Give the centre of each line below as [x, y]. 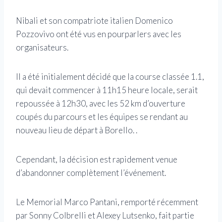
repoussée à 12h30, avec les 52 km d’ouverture [101, 103]
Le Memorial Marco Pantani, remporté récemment [107, 202]
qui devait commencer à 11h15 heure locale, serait [107, 90]
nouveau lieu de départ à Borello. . [77, 130]
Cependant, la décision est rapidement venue [97, 159]
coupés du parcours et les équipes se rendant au [102, 116]
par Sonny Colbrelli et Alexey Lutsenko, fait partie [105, 215]
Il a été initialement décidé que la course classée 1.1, [110, 76]
